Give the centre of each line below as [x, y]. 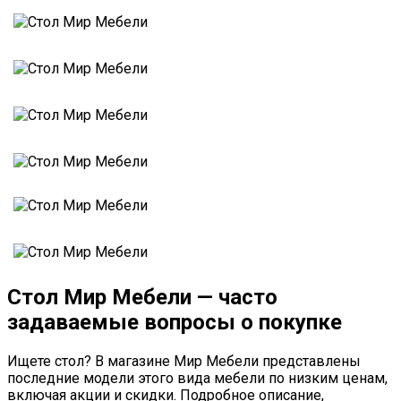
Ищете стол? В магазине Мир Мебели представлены [184, 361]
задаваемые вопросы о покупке [175, 322]
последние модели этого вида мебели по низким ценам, [197, 378]
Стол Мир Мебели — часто [142, 297]
